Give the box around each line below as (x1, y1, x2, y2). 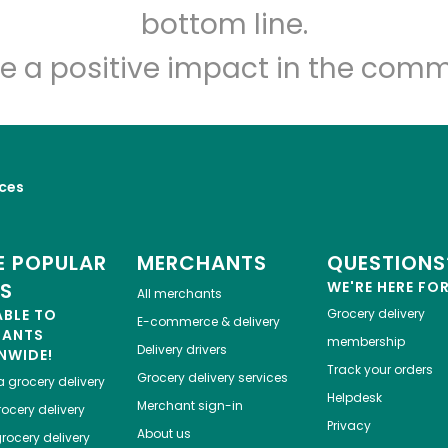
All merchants (136, 285, 222, 303)
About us (136, 425, 191, 443)
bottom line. (140, 5, 308, 45)
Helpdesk (326, 389, 382, 407)
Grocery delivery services (136, 369, 288, 387)
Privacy (326, 417, 371, 435)
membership (326, 333, 405, 351)
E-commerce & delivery (136, 313, 280, 331)
